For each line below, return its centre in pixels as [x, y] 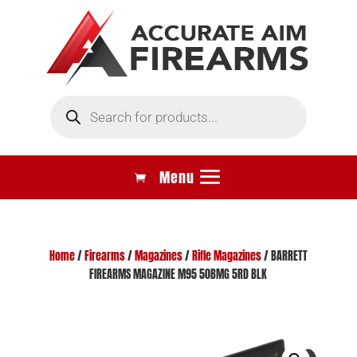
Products [69, 100]
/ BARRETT [284, 256]
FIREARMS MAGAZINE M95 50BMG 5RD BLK [178, 274]
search [65, 111]
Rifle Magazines [226, 256]
